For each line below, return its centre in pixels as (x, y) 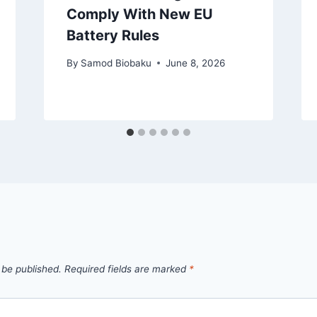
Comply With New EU (139, 14)
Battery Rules (113, 35)
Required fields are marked (127, 269)
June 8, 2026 (195, 63)
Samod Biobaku (116, 63)
